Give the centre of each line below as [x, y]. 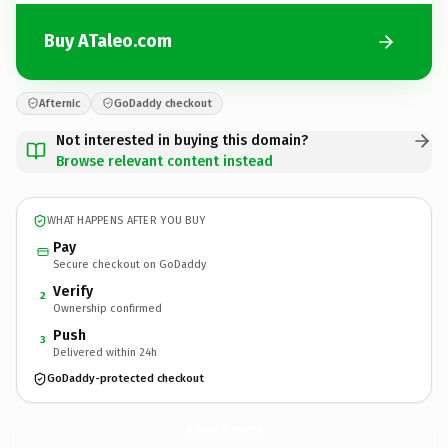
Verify [73, 291]
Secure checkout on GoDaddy [129, 264]
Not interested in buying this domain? [182, 140]
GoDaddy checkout [163, 103]
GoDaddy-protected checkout [125, 378]
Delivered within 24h [105, 352]
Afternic [59, 103]
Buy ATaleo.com [108, 41]
